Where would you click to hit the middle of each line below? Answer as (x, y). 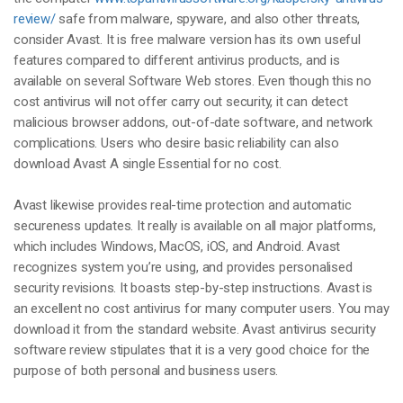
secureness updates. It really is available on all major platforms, (195, 226)
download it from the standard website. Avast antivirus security (195, 329)
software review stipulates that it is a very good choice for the (192, 350)
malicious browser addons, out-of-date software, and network (193, 122)
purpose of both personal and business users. (146, 371)
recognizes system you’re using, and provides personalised (183, 267)
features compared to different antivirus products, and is (177, 60)
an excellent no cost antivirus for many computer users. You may (201, 309)
